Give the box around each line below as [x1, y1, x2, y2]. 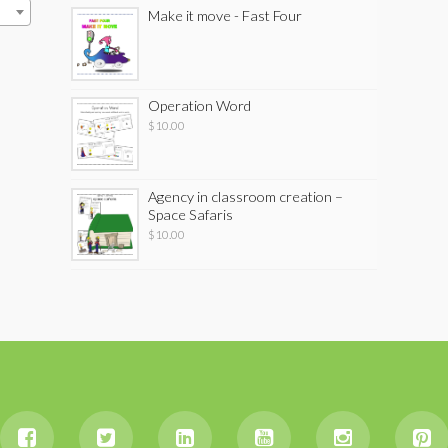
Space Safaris [148, 205, 234, 223]
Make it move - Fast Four [148, 7, 303, 25]
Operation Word [148, 97, 252, 115]
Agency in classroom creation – [148, 187, 344, 205]
